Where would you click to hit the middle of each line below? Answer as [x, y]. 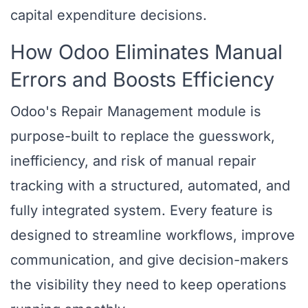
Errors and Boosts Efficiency [142, 80]
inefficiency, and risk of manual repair [133, 161]
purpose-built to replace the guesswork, [143, 136]
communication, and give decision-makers [150, 260]
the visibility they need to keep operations [148, 285]
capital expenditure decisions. [109, 15]
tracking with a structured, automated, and [150, 186]
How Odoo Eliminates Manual [146, 52]
